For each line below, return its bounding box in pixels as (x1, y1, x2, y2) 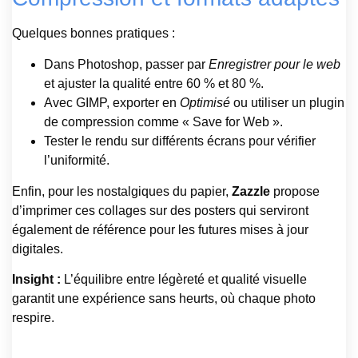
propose (270, 184, 320, 198)
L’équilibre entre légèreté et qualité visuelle (61, 272, 307, 287)
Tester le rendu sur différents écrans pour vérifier (44, 133, 316, 148)
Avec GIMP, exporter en (44, 95, 180, 109)
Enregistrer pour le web (209, 57, 340, 71)
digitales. (12, 241, 63, 256)
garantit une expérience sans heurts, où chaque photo (12, 292, 316, 306)
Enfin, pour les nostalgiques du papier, (12, 184, 232, 198)
